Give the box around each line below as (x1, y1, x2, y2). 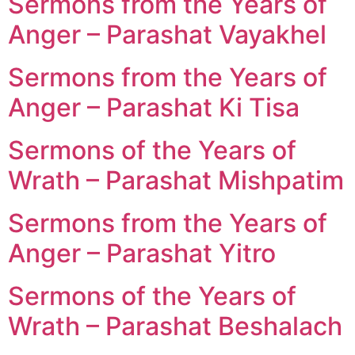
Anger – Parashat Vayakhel (8, 18, 326, 50)
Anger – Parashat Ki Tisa (8, 91, 300, 123)
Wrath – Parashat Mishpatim (8, 164, 344, 196)
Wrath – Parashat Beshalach (8, 310, 342, 342)
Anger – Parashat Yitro (8, 237, 276, 269)
